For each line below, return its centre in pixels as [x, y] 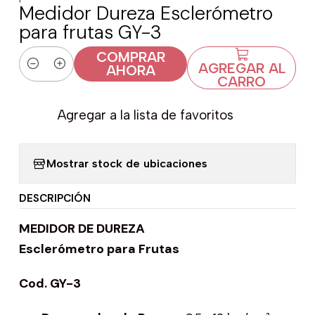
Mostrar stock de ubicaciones [127, 163]
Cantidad [43, 73]
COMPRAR [130, 57]
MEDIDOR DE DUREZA [82, 228]
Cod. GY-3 [50, 284]
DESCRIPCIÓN [55, 198]
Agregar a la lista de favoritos [145, 115]
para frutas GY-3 [90, 32]
